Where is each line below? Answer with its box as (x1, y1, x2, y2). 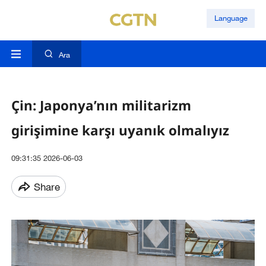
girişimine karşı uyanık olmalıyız (11, 121, 229, 140)
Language (214, 13, 248, 23)
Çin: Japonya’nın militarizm (11, 96, 191, 115)
